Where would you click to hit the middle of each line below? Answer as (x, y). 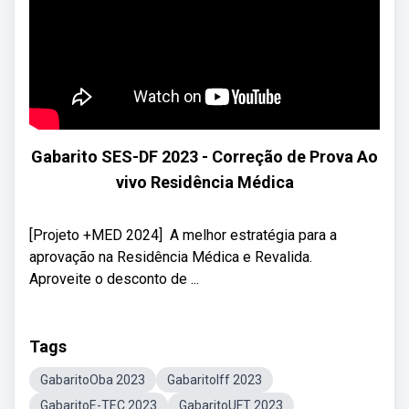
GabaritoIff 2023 (215, 380)
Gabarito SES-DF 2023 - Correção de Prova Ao (204, 157)
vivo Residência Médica (204, 182)
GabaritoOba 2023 (93, 380)
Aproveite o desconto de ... (114, 279)
